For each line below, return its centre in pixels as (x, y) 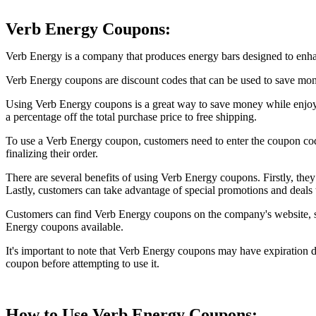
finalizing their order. (52, 154)
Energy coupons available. (65, 227)
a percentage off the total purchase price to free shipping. (131, 117)
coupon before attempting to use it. (83, 264)
